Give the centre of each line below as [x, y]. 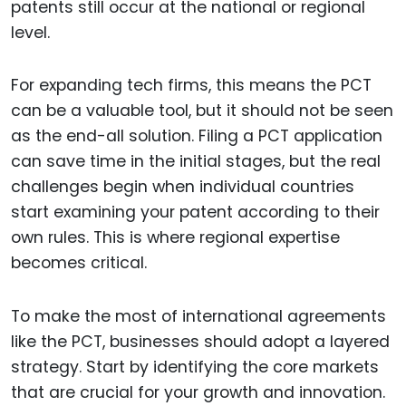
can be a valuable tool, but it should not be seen [202, 111]
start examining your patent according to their [195, 213]
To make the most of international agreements [198, 317]
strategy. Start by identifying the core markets [195, 367]
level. [30, 32]
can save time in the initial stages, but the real [196, 162]
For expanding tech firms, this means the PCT [191, 86]
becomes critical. [79, 263]
